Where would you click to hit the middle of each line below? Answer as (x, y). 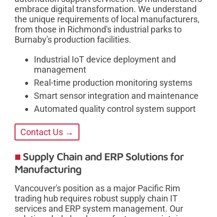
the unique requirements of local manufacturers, (107, 19)
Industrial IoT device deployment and (105, 60)
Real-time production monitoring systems (113, 83)
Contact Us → (47, 132)
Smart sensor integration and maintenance (116, 96)
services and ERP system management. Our (99, 209)
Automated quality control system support (115, 109)
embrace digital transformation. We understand (106, 9)
